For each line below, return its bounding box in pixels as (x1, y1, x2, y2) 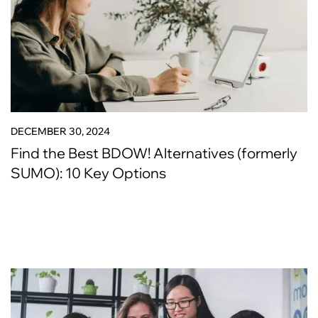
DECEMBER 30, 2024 (11, 125, 110, 138)
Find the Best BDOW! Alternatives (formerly (11, 144, 297, 162)
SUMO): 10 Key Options (11, 164, 166, 182)
